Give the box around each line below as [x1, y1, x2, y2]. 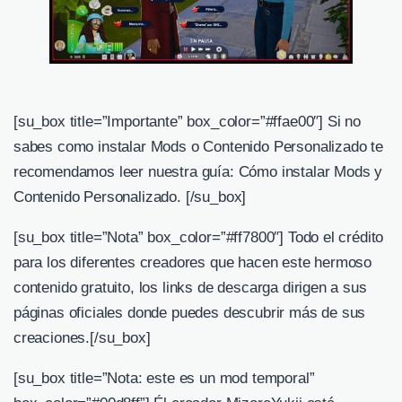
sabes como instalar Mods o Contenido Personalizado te [13, 137, 383, 155]
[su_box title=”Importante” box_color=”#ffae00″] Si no [13, 112, 361, 130]
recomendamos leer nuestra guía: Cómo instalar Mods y [13, 162, 383, 180]
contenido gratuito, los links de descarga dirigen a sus [13, 278, 367, 296]
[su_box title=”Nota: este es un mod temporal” [13, 369, 315, 387]
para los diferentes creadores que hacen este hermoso [13, 253, 372, 271]
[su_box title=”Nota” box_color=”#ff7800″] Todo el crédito [13, 228, 384, 246]
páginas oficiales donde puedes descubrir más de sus [13, 303, 366, 321]
